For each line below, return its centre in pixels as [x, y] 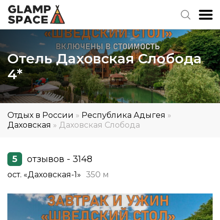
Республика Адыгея [124, 115]
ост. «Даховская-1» [44, 175]
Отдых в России [41, 115]
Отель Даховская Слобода [105, 58]
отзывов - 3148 [60, 159]
